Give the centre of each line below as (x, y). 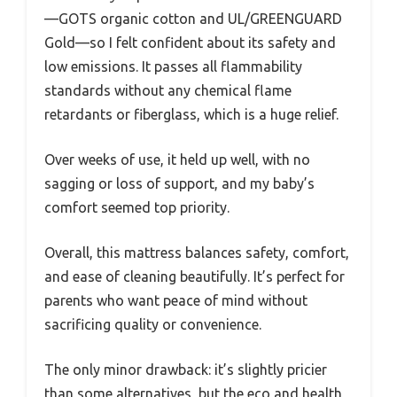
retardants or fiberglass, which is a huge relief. (191, 115)
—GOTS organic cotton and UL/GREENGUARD (193, 19)
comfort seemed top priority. (137, 208)
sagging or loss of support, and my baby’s (179, 184)
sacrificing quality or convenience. (153, 325)
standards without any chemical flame (168, 91)
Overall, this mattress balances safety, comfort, (197, 253)
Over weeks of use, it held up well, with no (177, 160)
